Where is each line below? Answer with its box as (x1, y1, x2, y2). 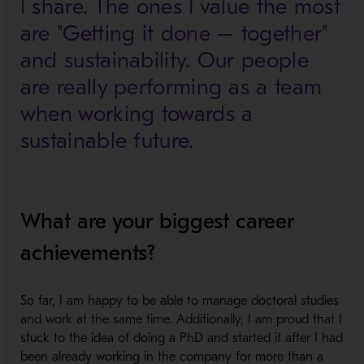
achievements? (19, 240, 155, 266)
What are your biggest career (19, 209, 294, 234)
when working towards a (19, 102, 253, 127)
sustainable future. (19, 128, 194, 154)
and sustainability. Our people (19, 48, 309, 73)
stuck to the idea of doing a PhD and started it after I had (19, 331, 343, 345)
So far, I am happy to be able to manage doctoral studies (19, 293, 339, 308)
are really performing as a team (19, 75, 323, 100)
